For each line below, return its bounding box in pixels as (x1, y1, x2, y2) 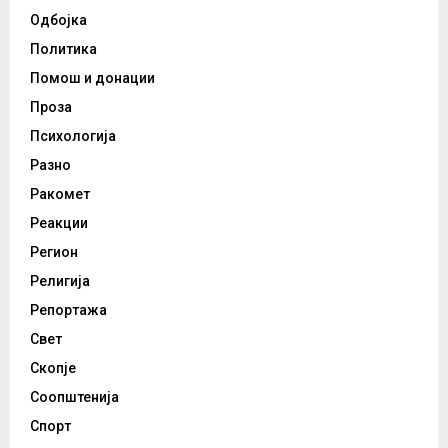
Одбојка (30, 11, 87, 28)
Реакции (30, 214, 88, 231)
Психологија (30, 127, 116, 144)
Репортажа (30, 301, 107, 318)
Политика (30, 40, 97, 57)
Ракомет (30, 185, 90, 202)
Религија (30, 272, 90, 289)
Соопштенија (30, 388, 119, 405)
